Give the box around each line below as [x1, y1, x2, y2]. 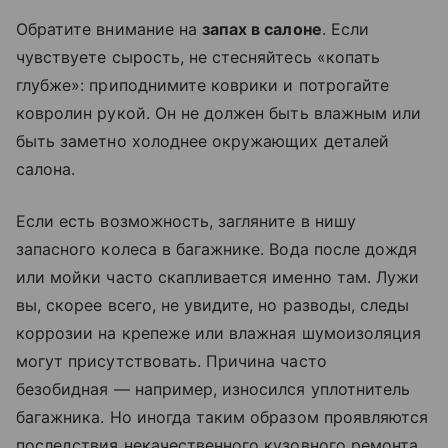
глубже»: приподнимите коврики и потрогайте [16, 75, 390, 96]
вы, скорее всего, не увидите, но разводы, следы [16, 295, 410, 316]
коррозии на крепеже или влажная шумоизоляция [16, 323, 422, 344]
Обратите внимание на [16, 19, 203, 40]
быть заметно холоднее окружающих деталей [16, 131, 389, 152]
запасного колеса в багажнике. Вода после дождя [16, 239, 418, 260]
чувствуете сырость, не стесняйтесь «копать [16, 47, 381, 68]
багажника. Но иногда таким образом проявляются [16, 407, 429, 428]
